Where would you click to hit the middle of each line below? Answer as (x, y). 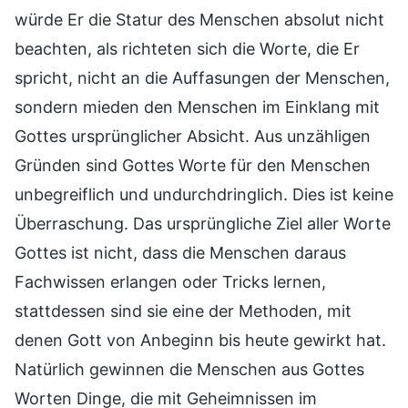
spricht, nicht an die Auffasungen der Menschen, (202, 77)
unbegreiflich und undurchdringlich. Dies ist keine (204, 194)
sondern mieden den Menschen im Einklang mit (197, 107)
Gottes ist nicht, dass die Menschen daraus (180, 252)
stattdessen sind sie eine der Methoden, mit (183, 311)
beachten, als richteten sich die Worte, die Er (187, 48)
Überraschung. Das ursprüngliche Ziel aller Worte (203, 223)
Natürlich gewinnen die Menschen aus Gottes (189, 369)
